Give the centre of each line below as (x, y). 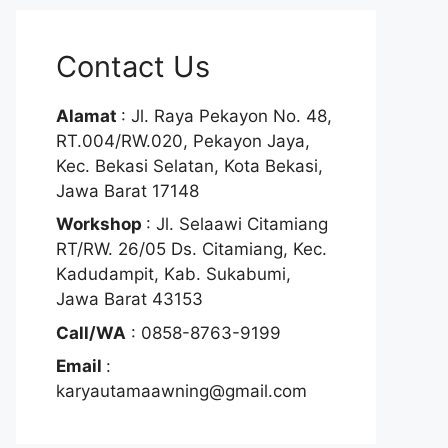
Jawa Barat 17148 (127, 190)
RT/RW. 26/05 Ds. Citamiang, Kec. (191, 249)
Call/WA (91, 332)
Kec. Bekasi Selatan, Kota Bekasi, (189, 165)
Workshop (101, 224)
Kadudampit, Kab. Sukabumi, (173, 274)
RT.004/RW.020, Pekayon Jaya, (183, 140)
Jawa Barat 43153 (129, 299)
